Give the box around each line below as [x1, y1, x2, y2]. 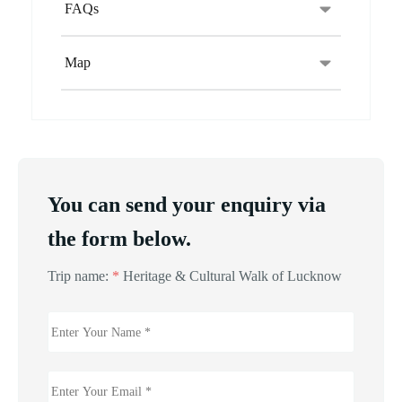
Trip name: [48, 268, 112, 284]
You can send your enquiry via [48, 193, 326, 216]
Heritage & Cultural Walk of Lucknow [123, 268, 342, 284]
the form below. [48, 227, 191, 250]
